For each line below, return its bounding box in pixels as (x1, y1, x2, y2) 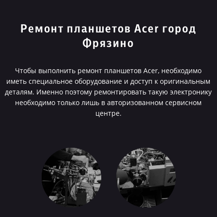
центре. (95, 108, 122, 118)
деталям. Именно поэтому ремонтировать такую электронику (5, 87, 212, 96)
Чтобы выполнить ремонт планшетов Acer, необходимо (15, 66, 202, 75)
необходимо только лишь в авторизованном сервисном (15, 98, 202, 107)
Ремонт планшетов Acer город (20, 23, 197, 35)
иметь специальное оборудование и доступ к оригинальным (6, 77, 211, 86)
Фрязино (82, 38, 135, 49)
